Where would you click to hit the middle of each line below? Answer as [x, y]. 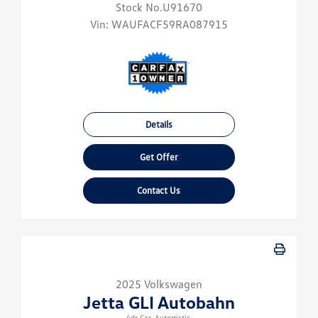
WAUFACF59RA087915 [170, 24]
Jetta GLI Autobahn [159, 302]
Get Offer [159, 157]
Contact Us [159, 191]
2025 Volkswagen [159, 284]
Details [159, 125]
